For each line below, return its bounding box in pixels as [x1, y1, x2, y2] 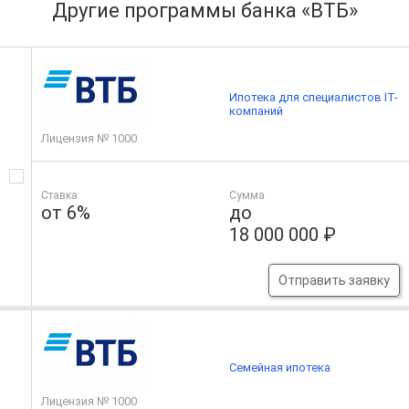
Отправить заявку [278, 273, 390, 288]
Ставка [41, 189, 78, 203]
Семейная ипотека [229, 360, 331, 374]
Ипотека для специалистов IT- [229, 90, 399, 105]
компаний [229, 104, 284, 119]
